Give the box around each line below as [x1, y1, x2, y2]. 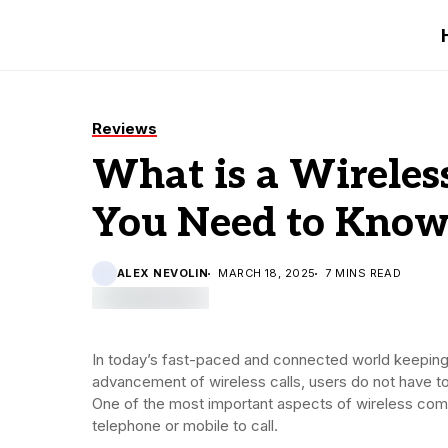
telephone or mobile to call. [92, 415, 278, 435]
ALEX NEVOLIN [117, 266, 209, 280]
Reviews [92, 119, 157, 138]
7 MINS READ [325, 266, 402, 280]
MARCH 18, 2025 [218, 266, 316, 280]
